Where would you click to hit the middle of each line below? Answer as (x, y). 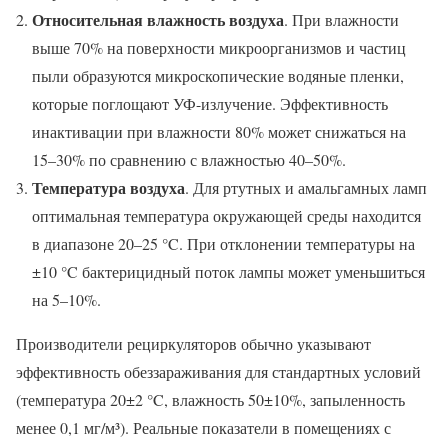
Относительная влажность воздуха (158, 19)
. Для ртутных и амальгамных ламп (306, 187)
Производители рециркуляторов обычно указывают (193, 343)
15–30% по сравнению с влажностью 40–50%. (189, 159)
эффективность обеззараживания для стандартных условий (218, 371)
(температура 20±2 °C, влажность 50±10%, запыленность (210, 399)
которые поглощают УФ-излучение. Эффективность (210, 103)
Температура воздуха (108, 187)
